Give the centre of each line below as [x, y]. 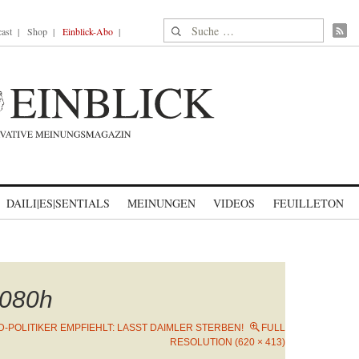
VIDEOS [234, 203]
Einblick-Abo [88, 31]
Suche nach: [194, 28]
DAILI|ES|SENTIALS [58, 203]
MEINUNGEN [161, 203]
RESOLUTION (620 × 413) [228, 342]
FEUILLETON [308, 203]
